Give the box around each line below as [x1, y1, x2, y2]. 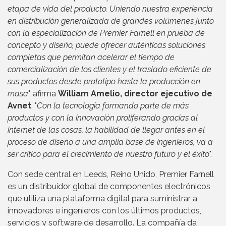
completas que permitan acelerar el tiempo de [8, 52, 175, 62]
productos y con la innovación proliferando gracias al [8, 112, 198, 123]
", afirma [28, 88, 58, 98]
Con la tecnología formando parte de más [37, 100, 189, 110]
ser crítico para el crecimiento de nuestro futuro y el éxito [8, 149, 209, 159]
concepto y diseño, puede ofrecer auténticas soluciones [8, 40, 205, 50]
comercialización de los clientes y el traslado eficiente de [8, 64, 211, 74]
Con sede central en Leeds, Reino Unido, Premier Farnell [8, 169, 214, 179]
